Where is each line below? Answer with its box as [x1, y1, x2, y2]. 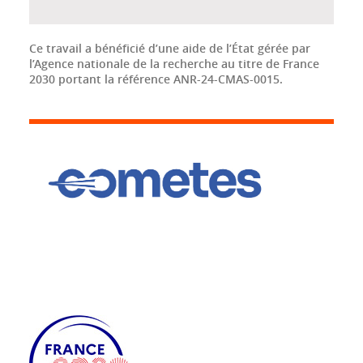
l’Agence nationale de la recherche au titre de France [29, 55, 319, 71]
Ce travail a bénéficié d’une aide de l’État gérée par [29, 40, 310, 56]
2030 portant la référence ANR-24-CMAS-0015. [29, 70, 283, 87]
